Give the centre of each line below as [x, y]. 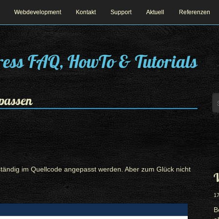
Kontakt [86, 12]
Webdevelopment [38, 12]
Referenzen [195, 12]
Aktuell [155, 12]
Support [121, 12]
